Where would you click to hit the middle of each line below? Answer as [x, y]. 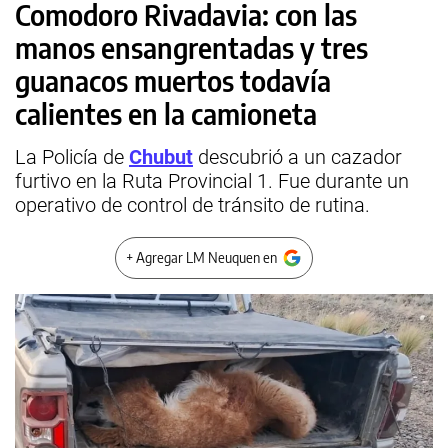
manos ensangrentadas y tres [191, 47]
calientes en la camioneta [166, 113]
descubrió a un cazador [297, 157]
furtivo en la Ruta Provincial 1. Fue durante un [212, 181]
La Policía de [72, 157]
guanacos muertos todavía [173, 80]
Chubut [161, 157]
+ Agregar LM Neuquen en [201, 257]
